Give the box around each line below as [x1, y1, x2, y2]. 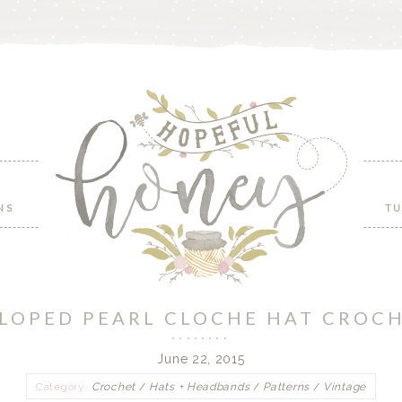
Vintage [323, 380, 366, 393]
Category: [36, 380, 92, 393]
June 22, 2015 [157, 352, 245, 366]
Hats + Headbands [149, 380, 250, 393]
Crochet [92, 380, 135, 393]
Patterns [263, 380, 310, 393]
